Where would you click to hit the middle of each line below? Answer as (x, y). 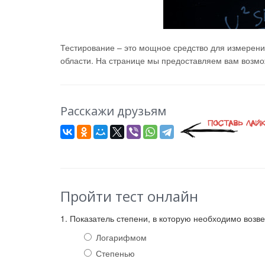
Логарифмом (121, 237)
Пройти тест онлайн (129, 196)
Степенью (115, 253)
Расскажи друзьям (113, 111)
